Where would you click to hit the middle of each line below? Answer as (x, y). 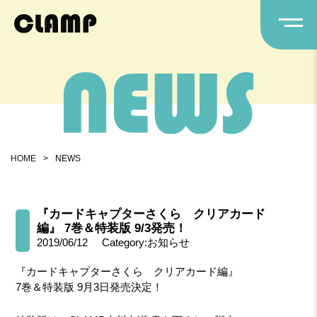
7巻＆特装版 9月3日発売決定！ (90, 287)
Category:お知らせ (146, 242)
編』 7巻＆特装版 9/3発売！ (112, 228)
